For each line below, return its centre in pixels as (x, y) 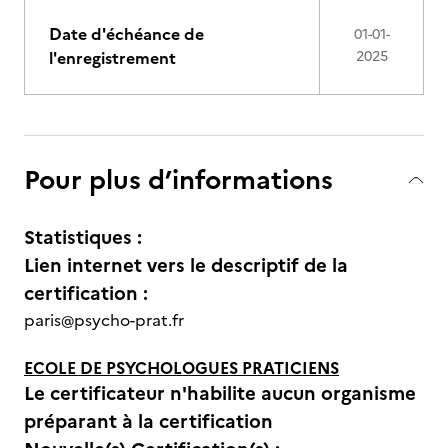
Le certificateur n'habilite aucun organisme (220, 393)
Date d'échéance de (126, 34)
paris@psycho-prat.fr (104, 320)
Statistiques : (83, 237)
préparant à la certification (148, 421)
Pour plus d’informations (178, 179)
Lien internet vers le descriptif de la (186, 265)
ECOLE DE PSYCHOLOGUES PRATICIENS (181, 368)
